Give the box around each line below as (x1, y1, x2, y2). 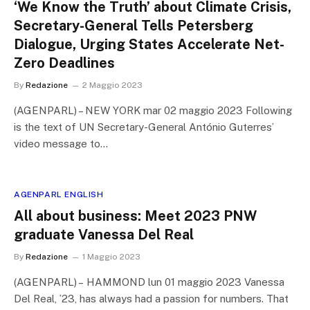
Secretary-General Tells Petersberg (14, 17, 253, 34)
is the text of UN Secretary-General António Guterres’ (14, 121, 274, 133)
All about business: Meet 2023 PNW (14, 208, 257, 224)
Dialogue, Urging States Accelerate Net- (14, 36, 284, 53)
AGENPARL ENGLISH (14, 190, 104, 199)
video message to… (14, 138, 108, 149)
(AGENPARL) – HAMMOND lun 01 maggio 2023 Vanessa (14, 276, 284, 288)
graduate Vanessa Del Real (14, 226, 194, 243)
